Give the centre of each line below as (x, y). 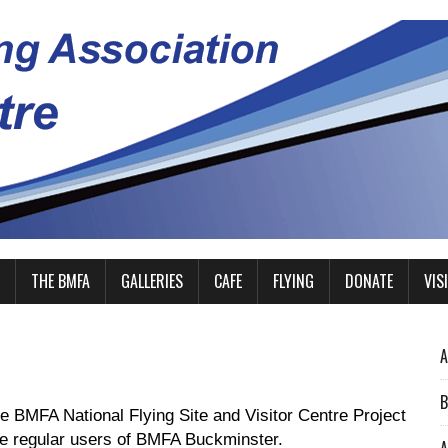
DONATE (369, 281)
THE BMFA (60, 281)
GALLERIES (152, 281)
